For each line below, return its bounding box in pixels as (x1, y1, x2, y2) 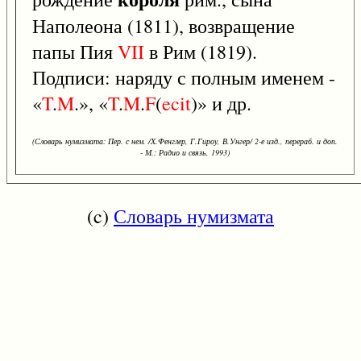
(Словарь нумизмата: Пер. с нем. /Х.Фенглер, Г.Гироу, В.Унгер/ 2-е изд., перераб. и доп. (32, 135, 338, 147)
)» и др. (191, 90, 251, 117)
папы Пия (32, 39, 118, 65)
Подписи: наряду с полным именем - (32, 64, 335, 91)
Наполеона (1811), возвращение (32, 13, 295, 39)
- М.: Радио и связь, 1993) (140, 147, 230, 159)
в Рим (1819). (144, 39, 257, 65)
